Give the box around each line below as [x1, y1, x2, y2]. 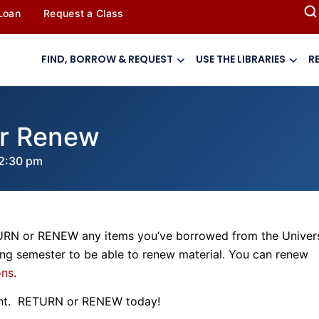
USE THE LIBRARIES [196, 52, 286, 67]
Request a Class [43, 7, 124, 19]
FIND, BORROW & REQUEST [41, 52, 173, 67]
